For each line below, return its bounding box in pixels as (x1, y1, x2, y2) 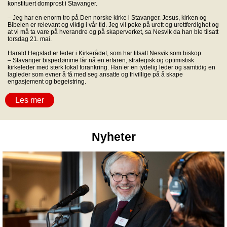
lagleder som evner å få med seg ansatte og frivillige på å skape (8, 71, 183, 78)
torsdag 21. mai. (8, 35, 52, 43)
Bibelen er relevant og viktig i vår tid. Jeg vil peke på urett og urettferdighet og (8, 21, 219, 28)
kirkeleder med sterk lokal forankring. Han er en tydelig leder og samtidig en (8, 64, 215, 71)
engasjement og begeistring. (8, 78, 86, 85)
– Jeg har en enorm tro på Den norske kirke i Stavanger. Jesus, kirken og (8, 14, 207, 21)
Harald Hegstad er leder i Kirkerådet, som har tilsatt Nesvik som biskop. (8, 50, 203, 57)
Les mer (15, 96, 44, 104)
